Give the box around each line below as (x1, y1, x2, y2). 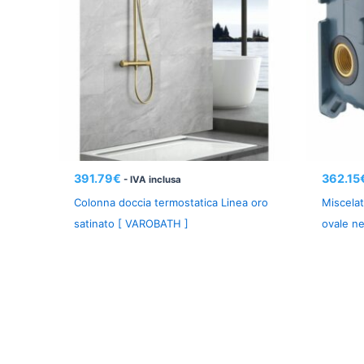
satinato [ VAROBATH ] (74, 216, 189, 230)
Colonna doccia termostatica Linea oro (74, 195, 269, 209)
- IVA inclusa (123, 173, 182, 185)
